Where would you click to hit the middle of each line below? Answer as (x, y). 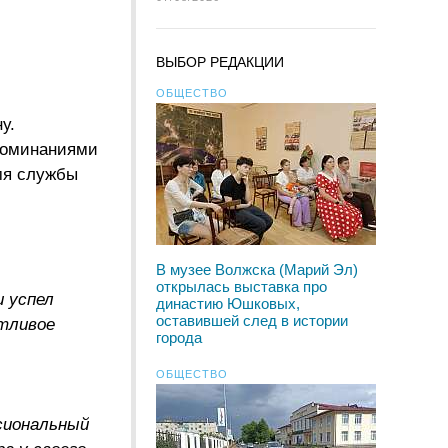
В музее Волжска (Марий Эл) (257, 269)
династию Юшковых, (228, 303)
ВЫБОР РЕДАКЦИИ (220, 62)
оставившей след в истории (252, 320)
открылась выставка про (241, 286)
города (179, 337)
